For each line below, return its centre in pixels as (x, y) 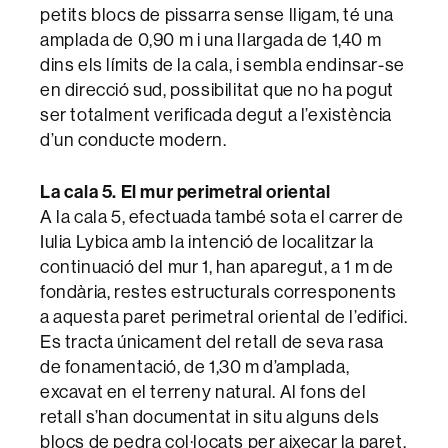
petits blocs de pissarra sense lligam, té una (217, 14)
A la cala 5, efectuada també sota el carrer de (222, 216)
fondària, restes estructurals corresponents (218, 291)
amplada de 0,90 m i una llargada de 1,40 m (211, 39)
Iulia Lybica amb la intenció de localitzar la (207, 241)
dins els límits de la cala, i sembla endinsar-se (222, 64)
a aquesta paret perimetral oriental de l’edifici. (224, 316)
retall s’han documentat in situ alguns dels (210, 416)
